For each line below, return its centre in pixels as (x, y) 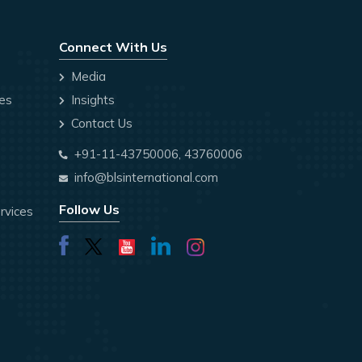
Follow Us (89, 210)
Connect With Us (113, 47)
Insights (91, 100)
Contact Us (100, 124)
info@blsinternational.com (146, 178)
